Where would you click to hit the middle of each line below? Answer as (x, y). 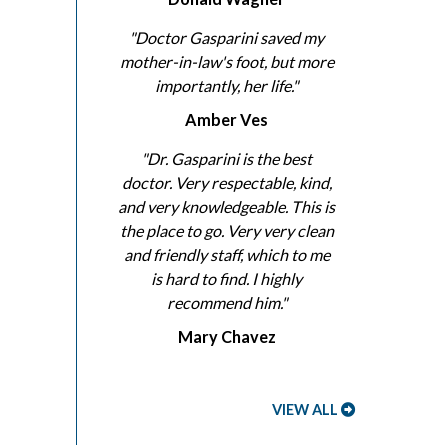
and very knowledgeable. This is (226, 207)
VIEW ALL (305, 410)
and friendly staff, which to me (226, 255)
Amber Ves (226, 120)
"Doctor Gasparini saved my (226, 38)
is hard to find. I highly (226, 279)
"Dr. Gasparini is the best (226, 159)
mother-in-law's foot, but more (226, 62)
